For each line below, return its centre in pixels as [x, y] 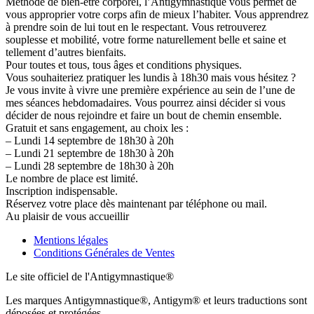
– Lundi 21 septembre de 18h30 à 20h [90, 153]
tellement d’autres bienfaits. [66, 52]
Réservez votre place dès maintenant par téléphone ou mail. [136, 204]
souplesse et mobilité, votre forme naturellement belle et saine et [146, 40]
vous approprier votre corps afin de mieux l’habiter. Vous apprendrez [157, 14]
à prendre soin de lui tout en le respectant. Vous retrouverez [136, 27]
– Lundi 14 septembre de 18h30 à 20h [90, 141]
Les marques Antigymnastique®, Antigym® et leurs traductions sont [156, 300]
